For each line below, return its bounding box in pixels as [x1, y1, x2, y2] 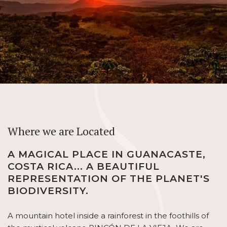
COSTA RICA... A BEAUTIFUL [8, 161, 160, 172]
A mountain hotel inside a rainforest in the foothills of [8, 211, 209, 220]
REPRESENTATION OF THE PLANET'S [8, 173, 210, 184]
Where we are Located [8, 124, 115, 138]
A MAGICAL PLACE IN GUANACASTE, [8, 148, 206, 160]
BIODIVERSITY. [8, 185, 89, 197]
